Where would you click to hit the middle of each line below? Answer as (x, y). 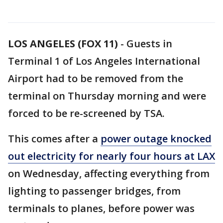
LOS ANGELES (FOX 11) (63, 44)
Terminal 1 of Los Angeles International (104, 61)
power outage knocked (156, 139)
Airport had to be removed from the (96, 78)
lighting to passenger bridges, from (94, 191)
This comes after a (54, 139)
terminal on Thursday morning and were (107, 96)
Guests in (149, 44)
